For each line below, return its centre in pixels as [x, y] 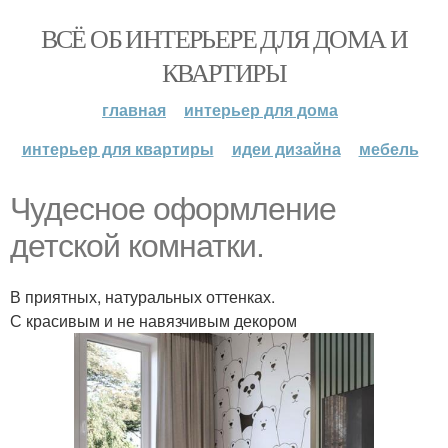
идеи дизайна [286, 148]
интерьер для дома [261, 109]
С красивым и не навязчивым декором [153, 320]
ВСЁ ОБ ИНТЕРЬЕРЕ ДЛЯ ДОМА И [224, 38]
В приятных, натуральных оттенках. [142, 296]
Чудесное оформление [173, 209]
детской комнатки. [137, 246]
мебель [388, 148]
